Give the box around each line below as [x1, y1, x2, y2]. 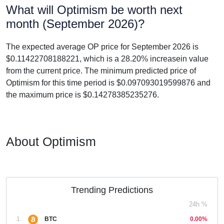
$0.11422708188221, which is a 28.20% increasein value [6, 54, 208, 63]
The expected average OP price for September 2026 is [6, 42, 198, 51]
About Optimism [6, 134, 96, 148]
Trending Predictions [71, 185, 153, 195]
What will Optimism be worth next [6, 3, 182, 16]
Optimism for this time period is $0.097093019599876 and [6, 78, 210, 87]
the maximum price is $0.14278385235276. [6, 90, 159, 99]
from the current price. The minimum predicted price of [6, 66, 196, 75]
